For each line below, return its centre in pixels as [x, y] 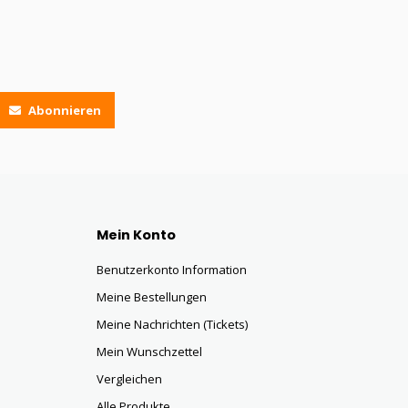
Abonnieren [63, 110]
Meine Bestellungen [152, 297]
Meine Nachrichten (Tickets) [172, 324]
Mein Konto [136, 235]
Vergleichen [129, 379]
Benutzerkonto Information [172, 270]
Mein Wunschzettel [149, 352]
